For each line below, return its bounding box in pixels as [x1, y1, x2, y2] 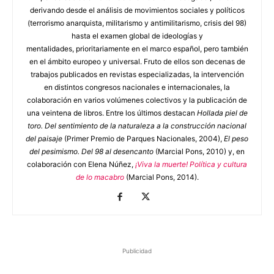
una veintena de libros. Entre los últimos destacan [26, 108, 197, 117]
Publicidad [122, 247, 152, 254]
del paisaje [26, 134, 64, 143]
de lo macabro [75, 172, 124, 182]
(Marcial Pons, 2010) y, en [154, 147, 245, 156]
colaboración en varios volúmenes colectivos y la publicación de [27, 95, 247, 105]
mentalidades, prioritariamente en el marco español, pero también [26, 44, 248, 53]
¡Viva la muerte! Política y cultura [135, 160, 247, 169]
